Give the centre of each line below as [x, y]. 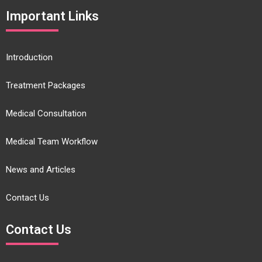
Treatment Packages [46, 85]
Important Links [52, 16]
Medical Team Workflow [52, 142]
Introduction [29, 57]
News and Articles [41, 170]
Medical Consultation [46, 113]
